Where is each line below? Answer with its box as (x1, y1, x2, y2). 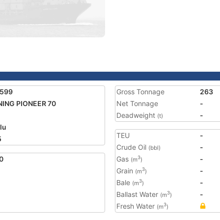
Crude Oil (116, 143, 148, 151)
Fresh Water (116, 202, 157, 210)
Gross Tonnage (116, 87, 165, 96)
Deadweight (116, 111, 157, 119)
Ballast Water (116, 190, 160, 198)
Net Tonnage (116, 99, 158, 108)
